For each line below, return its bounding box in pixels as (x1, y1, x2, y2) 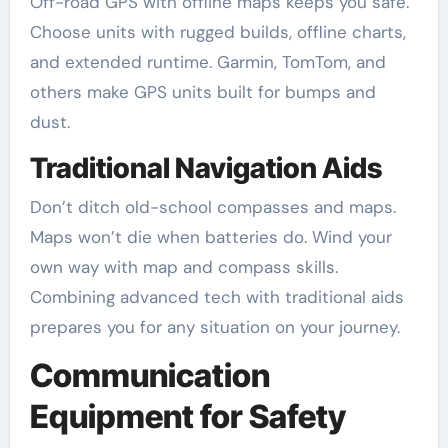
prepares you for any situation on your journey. (29, 316, 400, 339)
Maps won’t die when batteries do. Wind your (29, 226, 392, 249)
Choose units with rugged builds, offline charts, (29, 20, 406, 43)
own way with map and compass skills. (29, 256, 338, 279)
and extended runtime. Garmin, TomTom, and (29, 50, 386, 73)
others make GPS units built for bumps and (29, 80, 376, 103)
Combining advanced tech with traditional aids (29, 286, 404, 309)
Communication (29, 356, 270, 396)
